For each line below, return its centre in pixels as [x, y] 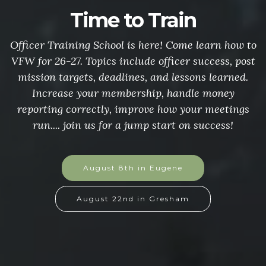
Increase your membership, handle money [133, 93]
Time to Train [133, 20]
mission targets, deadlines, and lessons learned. [133, 77]
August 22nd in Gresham [133, 199]
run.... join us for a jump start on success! [133, 125]
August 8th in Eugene [133, 168]
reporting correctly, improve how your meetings [133, 109]
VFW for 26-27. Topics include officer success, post [133, 61]
